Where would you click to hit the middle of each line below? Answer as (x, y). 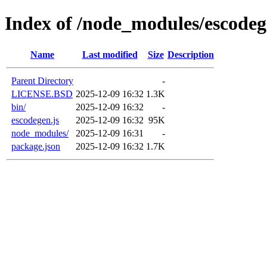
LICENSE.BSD (42, 94)
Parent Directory (42, 80)
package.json (36, 146)
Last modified (110, 54)
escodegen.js (35, 120)
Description (191, 54)
